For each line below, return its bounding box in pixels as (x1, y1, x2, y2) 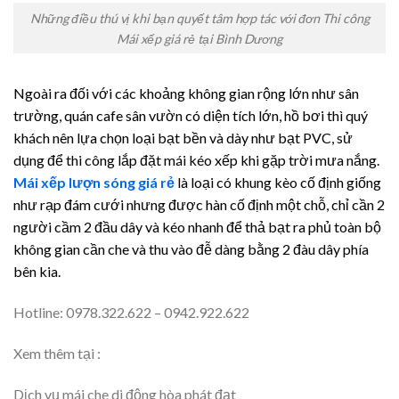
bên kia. (13, 263, 61, 281)
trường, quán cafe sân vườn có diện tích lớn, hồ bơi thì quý (13, 107, 368, 125)
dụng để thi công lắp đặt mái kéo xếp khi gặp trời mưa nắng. (13, 151, 379, 169)
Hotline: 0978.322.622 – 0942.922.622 (13, 304, 249, 322)
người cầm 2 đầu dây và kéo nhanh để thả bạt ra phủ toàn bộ (13, 218, 381, 236)
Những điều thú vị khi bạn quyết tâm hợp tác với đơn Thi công (29, 10, 370, 26)
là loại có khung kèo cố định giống (175, 174, 381, 191)
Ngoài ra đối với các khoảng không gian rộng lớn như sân (13, 85, 359, 102)
